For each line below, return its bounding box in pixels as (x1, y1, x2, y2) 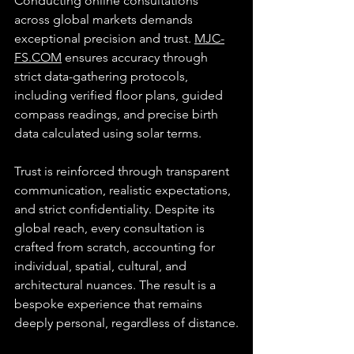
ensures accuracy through (62, 49, 211, 65)
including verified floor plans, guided (14, 87, 226, 103)
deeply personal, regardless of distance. (14, 314, 239, 330)
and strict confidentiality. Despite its (14, 201, 218, 217)
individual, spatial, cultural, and (14, 258, 190, 273)
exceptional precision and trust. (14, 30, 194, 46)
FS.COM (14, 49, 62, 65)
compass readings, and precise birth (14, 106, 221, 122)
